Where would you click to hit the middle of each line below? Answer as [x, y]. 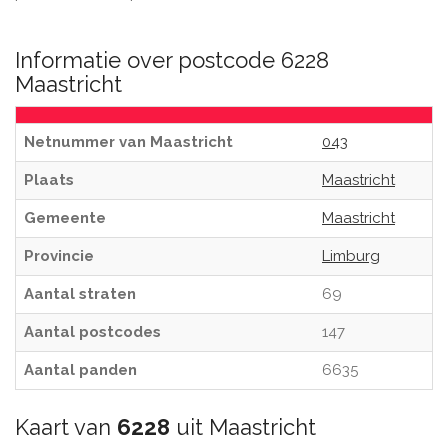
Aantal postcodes [92, 332]
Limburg [351, 256]
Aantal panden [80, 370]
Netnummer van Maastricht [128, 142]
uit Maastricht [243, 427]
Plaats [49, 180]
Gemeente [65, 218]
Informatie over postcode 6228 [172, 60]
